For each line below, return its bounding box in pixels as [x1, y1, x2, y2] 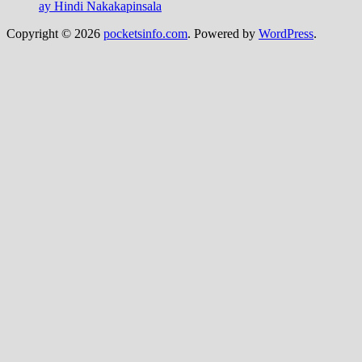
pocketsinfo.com [103, 26, 187, 40]
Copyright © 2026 [6, 26, 103, 40]
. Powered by [187, 26, 259, 40]
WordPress [259, 26, 314, 40]
